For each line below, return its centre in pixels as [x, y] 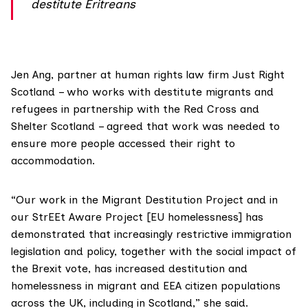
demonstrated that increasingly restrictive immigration [151, 234]
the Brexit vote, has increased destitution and [129, 269]
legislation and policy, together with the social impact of [154, 252]
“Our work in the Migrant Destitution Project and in [144, 200]
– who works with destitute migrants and [164, 92]
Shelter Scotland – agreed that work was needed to [145, 126]
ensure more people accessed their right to [123, 144]
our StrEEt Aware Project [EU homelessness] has [137, 217]
